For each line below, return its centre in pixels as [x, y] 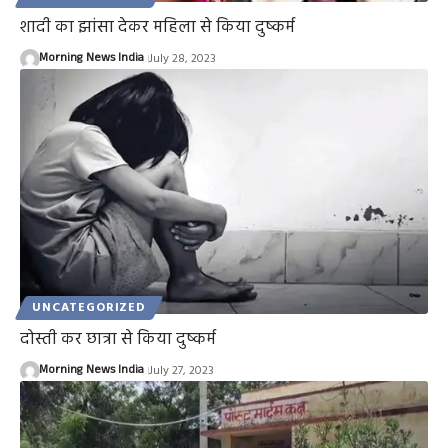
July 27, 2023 [181, 370]
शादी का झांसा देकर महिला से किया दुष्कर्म [157, 28]
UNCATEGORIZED [89, 307]
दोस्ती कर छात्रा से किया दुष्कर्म [118, 339]
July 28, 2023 [182, 59]
